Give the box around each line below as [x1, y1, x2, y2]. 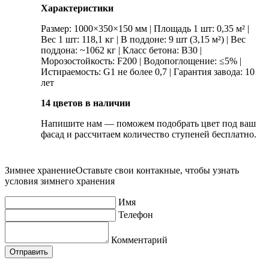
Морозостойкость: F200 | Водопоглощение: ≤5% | [41, 56, 241, 67]
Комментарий [111, 235, 168, 246]
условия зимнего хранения [5, 176, 115, 187]
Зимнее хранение [5, 165, 76, 176]
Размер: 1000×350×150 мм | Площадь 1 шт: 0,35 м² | [41, 23, 249, 34]
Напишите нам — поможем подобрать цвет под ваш [41, 118, 256, 129]
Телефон [118, 210, 153, 220]
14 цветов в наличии [41, 98, 130, 109]
